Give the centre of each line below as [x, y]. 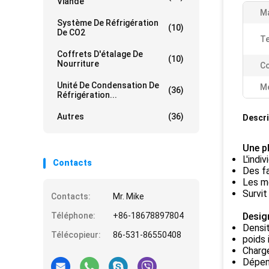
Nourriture [78, 64]
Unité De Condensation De [108, 86]
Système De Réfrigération [108, 23]
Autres [71, 117]
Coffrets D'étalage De [100, 54]
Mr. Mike [128, 197]
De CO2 [71, 33]
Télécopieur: [76, 235]
